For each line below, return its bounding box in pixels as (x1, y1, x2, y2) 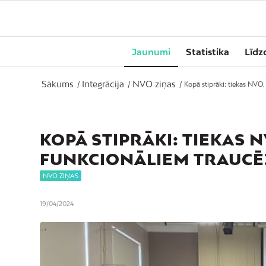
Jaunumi (132, 46, 170, 57)
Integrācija (82, 79, 124, 89)
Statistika (186, 46, 229, 57)
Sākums (42, 79, 74, 89)
